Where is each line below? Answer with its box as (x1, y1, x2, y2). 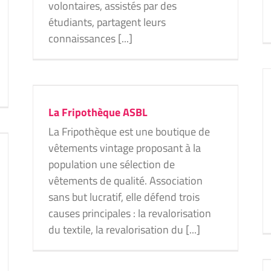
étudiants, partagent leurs (48, 14, 166, 30)
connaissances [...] (48, 30, 132, 47)
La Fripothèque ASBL (48, 104, 148, 120)
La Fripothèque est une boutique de (48, 123, 210, 140)
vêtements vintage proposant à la (48, 140, 201, 156)
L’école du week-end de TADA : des (91, 245, 231, 260)
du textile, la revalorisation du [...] (48, 221, 200, 238)
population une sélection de (48, 156, 175, 172)
